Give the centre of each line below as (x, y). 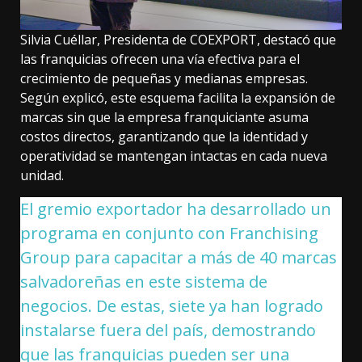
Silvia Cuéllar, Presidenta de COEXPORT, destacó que (178, 39)
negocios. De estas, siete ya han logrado (172, 305)
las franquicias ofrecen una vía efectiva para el (160, 59)
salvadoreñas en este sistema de (144, 281)
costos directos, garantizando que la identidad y (164, 136)
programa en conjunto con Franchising (169, 233)
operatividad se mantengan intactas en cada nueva (174, 156)
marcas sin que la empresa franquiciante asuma (164, 117)
